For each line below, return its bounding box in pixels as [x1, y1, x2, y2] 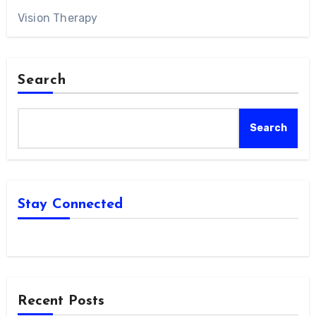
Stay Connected [17, 197, 123, 212]
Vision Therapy [17, 11, 98, 25]
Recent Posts [17, 293, 104, 308]
